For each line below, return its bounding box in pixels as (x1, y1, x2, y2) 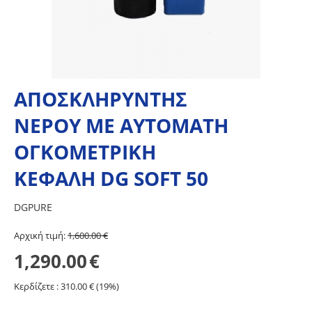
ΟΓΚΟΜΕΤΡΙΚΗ (14, 139, 156, 165)
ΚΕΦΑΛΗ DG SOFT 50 (14, 165, 208, 192)
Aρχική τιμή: (14, 229, 65, 242)
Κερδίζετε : (14, 280, 61, 292)
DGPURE (14, 201, 52, 214)
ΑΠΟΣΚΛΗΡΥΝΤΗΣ (14, 86, 187, 112)
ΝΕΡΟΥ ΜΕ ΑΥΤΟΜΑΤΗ (14, 112, 228, 139)
